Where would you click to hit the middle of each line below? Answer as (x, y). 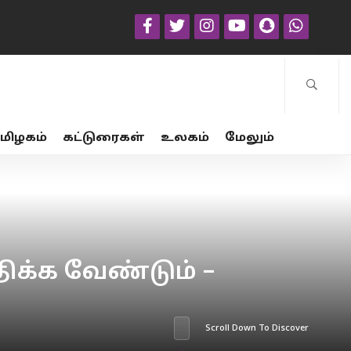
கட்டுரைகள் (104, 138)
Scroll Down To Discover (257, 328)
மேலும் (250, 138)
